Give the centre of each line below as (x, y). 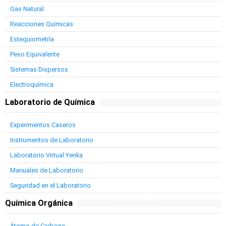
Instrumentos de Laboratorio (52, 140)
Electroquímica (32, 84)
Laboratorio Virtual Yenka (46, 155)
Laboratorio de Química (50, 102)
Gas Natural (27, 9)
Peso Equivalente (35, 54)
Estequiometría (32, 39)
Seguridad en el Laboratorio (50, 185)
